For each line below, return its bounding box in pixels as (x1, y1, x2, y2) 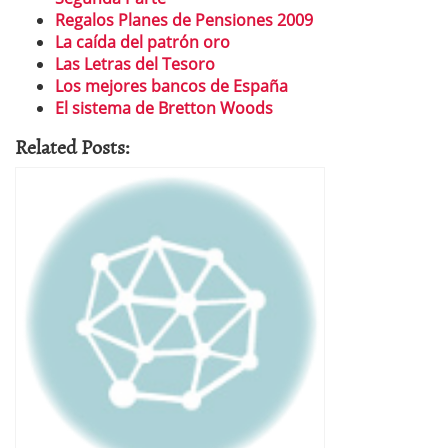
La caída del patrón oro (55, 31, 230, 53)
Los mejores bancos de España (55, 75, 288, 97)
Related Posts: (15, 131, 130, 161)
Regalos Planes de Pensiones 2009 (55, 9, 313, 31)
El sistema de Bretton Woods (55, 97, 273, 119)
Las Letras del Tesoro (55, 53, 215, 75)
